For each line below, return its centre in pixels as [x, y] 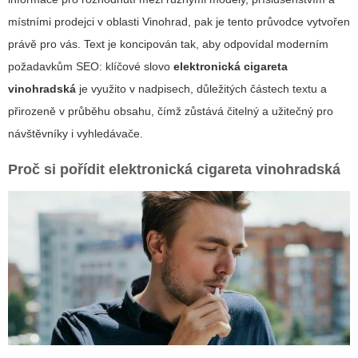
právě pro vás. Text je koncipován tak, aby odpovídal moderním [168, 44]
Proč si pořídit [58, 170]
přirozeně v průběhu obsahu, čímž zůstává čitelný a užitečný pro [171, 111]
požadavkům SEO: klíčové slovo [91, 67]
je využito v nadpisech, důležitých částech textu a [201, 89]
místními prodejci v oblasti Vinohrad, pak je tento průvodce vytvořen [179, 22]
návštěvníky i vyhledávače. [76, 134]
